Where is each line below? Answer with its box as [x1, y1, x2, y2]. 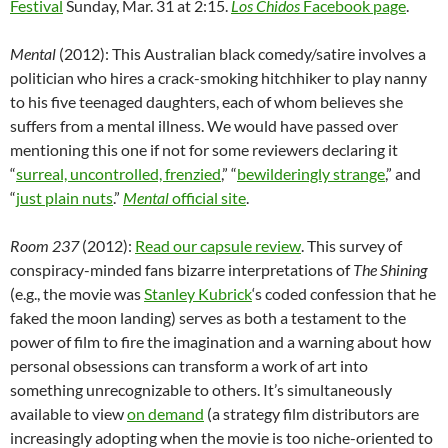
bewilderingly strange [237, 164, 385, 184]
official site [169, 188, 246, 208]
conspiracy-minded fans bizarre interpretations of [10, 260, 353, 280]
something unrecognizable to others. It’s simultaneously [10, 380, 392, 400]
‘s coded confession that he [252, 284, 436, 304]
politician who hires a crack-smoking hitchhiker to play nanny [10, 68, 427, 88]
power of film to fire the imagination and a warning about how [10, 332, 431, 352]
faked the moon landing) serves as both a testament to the [10, 308, 406, 328]
